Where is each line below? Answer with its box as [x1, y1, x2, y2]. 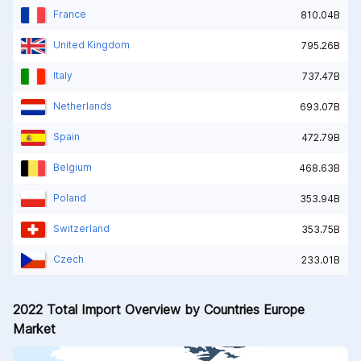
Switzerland [53, 222, 110, 234]
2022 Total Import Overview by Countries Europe [13, 301, 305, 317]
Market [13, 320, 56, 337]
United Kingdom [53, 38, 130, 51]
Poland [53, 191, 86, 204]
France [53, 7, 86, 20]
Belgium [53, 160, 92, 173]
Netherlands [53, 99, 112, 112]
